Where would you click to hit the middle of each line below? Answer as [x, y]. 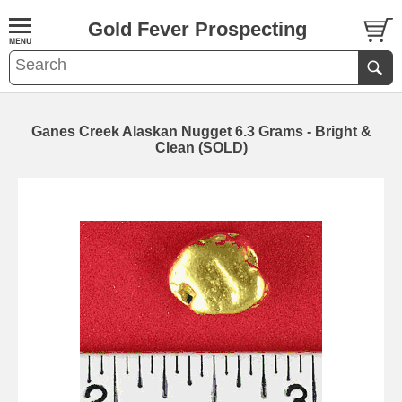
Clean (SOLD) [201, 148]
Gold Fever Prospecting [197, 29]
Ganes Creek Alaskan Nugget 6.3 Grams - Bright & [201, 131]
